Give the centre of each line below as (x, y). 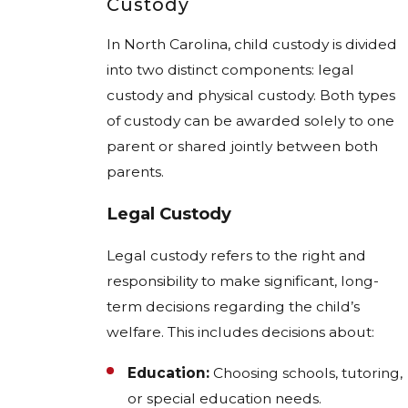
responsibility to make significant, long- (243, 280)
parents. (135, 172)
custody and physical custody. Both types (251, 96)
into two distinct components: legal (230, 70)
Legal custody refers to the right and (236, 255)
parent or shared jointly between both (242, 147)
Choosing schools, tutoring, (306, 372)
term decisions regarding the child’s (233, 306)
